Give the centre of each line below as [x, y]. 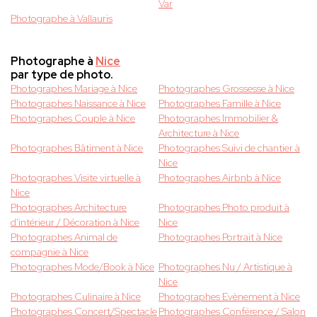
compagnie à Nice [50, 252]
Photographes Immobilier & [218, 119]
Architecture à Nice [199, 133]
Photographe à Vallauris [62, 19]
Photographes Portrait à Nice [220, 237]
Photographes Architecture [69, 208]
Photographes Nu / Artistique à [225, 267]
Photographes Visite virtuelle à [76, 178]
